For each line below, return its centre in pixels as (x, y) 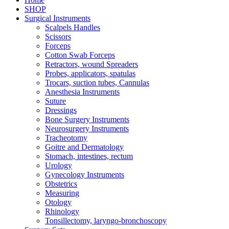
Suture (55, 101)
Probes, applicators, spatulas (90, 73)
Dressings (61, 110)
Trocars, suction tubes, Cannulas (97, 82)
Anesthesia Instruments (82, 91)
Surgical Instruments (58, 18)
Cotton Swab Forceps (80, 55)
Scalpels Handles (73, 27)
